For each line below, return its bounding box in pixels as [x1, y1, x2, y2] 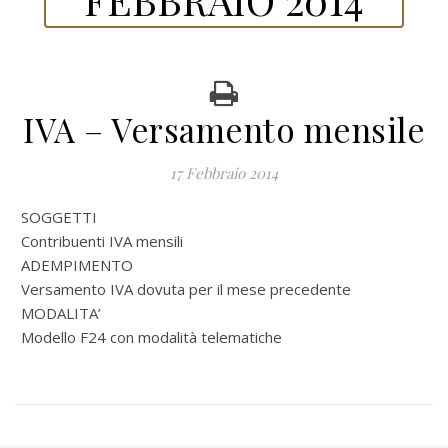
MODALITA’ [21, 303, 101, 323]
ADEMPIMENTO [21, 255, 133, 275]
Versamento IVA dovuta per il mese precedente [21, 279, 351, 299]
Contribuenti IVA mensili [21, 231, 183, 251]
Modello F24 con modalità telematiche [21, 327, 282, 347]
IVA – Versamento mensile [23, 107, 425, 151]
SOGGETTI [29, 207, 97, 227]
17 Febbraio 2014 [170, 163, 278, 183]
